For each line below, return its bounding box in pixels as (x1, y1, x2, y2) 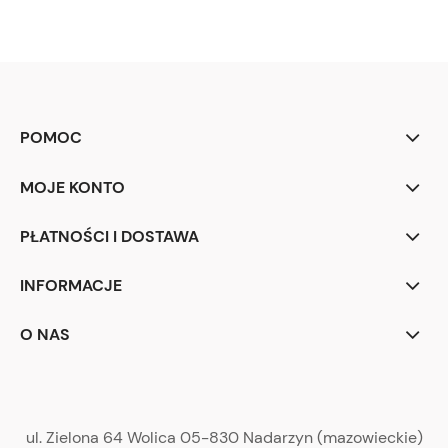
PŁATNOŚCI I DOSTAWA (20, 226, 199, 248)
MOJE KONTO (20, 177, 125, 199)
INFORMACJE (20, 275, 122, 297)
